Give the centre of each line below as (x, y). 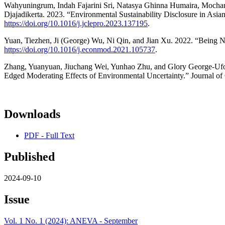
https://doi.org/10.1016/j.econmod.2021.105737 (80, 50)
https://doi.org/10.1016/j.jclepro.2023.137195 (76, 24)
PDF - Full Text (49, 135)
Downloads (32, 114)
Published (29, 156)
